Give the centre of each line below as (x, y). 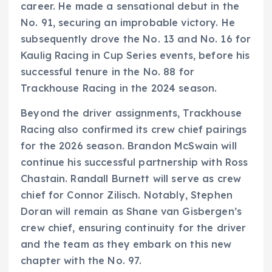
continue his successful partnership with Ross (134, 162)
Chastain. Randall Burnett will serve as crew (131, 178)
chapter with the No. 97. (81, 260)
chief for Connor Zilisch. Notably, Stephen (127, 195)
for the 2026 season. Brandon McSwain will (129, 145)
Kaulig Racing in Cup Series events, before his (135, 55)
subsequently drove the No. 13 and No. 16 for (136, 39)
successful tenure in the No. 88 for (108, 71)
